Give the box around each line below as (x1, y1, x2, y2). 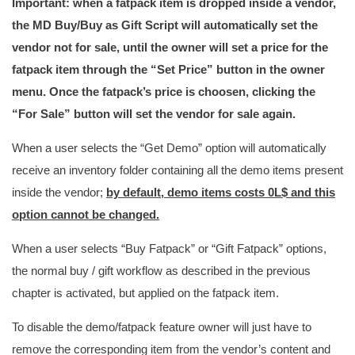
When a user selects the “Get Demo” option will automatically (12, 141, 326, 155)
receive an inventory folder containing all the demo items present (12, 163, 343, 177)
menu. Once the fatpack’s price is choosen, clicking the (12, 85, 315, 98)
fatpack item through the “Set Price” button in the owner (12, 63, 325, 76)
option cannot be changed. (12, 208, 159, 221)
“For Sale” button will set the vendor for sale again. (12, 107, 296, 120)
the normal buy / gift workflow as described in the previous (12, 264, 311, 277)
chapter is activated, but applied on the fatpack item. (12, 286, 279, 300)
